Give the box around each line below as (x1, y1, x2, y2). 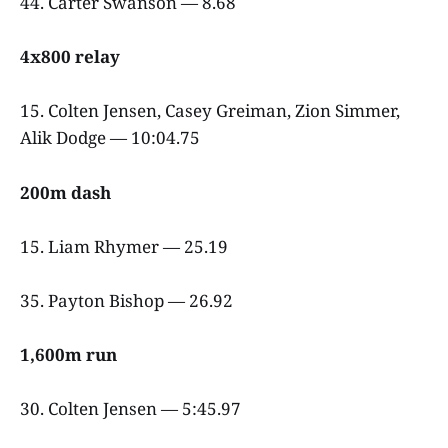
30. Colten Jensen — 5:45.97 (20, 397, 245, 421)
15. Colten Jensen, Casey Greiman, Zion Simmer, (20, 99, 400, 123)
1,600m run (20, 343, 121, 367)
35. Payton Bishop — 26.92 (20, 289, 237, 313)
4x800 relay (20, 45, 124, 69)
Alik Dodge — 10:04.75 (20, 126, 204, 150)
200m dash (20, 180, 115, 204)
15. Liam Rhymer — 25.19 (20, 234, 232, 258)
